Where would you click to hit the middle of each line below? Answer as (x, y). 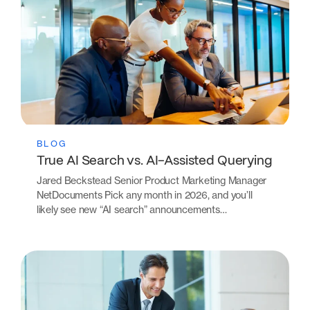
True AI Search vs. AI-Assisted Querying (154, 162)
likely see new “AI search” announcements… (131, 209)
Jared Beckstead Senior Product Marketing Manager (152, 180)
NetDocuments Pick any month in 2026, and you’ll (144, 194)
